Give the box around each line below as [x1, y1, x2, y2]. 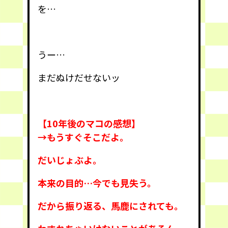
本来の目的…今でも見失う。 [38, 176, 156, 189]
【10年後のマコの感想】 [38, 116, 140, 130]
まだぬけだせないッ [38, 70, 120, 84]
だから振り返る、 [38, 198, 111, 212]
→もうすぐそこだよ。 [38, 130, 129, 144]
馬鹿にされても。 [111, 198, 183, 212]
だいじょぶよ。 [38, 153, 102, 166]
